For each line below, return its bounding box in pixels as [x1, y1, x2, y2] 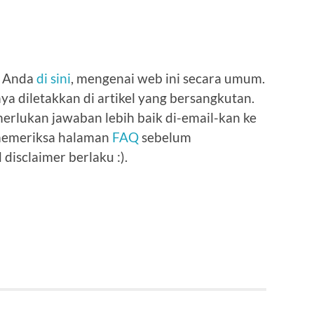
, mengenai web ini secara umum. [71, 69, 265, 86]
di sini [36, 69, 71, 86]
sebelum [139, 128, 191, 145]
